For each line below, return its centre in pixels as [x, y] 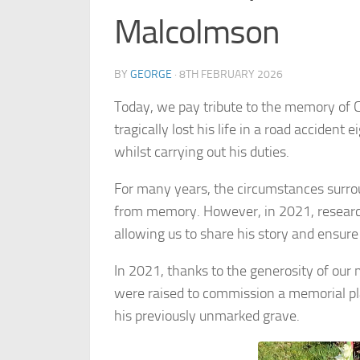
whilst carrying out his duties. [202, 152]
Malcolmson [197, 32]
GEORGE [151, 74]
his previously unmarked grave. [207, 316]
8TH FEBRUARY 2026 [231, 74]
